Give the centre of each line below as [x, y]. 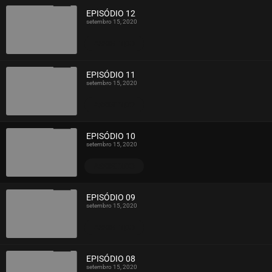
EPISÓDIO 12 [111, 14]
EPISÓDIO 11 [111, 75]
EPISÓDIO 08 [111, 259]
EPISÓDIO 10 [111, 136]
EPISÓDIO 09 [111, 198]
